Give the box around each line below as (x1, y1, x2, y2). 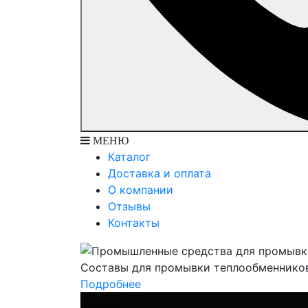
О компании (108, 182, 173, 197)
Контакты (108, 215, 159, 230)
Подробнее (80, 277, 141, 291)
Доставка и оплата (108, 166, 211, 180)
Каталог (108, 149, 151, 164)
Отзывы (108, 199, 151, 213)
